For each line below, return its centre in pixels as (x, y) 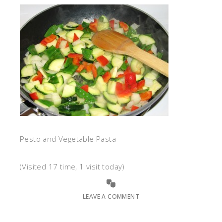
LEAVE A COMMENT (111, 196)
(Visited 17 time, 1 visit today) (72, 166)
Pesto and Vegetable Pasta (68, 139)
